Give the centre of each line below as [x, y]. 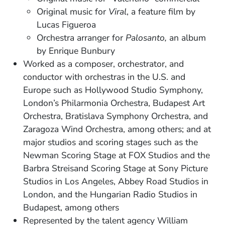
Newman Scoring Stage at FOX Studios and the [117, 155]
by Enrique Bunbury [76, 50]
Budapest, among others [71, 207]
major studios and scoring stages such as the [111, 142]
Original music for [71, 11]
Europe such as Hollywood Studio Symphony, [113, 90]
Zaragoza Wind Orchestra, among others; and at [117, 129]
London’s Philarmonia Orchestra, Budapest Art [114, 103]
